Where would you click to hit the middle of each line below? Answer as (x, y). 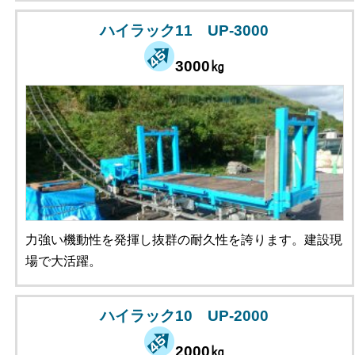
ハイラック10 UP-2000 (185, 315)
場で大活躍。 (63, 261)
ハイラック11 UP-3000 (185, 30)
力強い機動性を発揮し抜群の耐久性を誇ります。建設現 (183, 239)
